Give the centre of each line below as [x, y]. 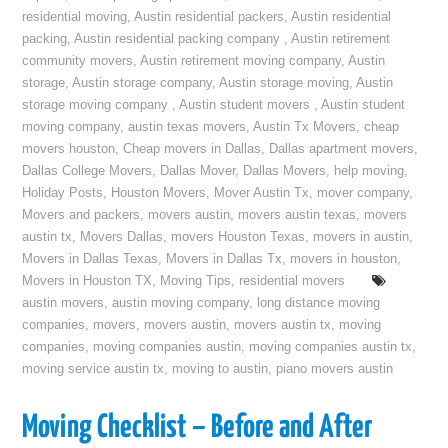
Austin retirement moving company [241, 61]
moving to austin [220, 369]
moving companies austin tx [331, 347]
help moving [369, 171]
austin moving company [181, 303]
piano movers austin [335, 369]
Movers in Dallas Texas [90, 259]
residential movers [292, 281]
